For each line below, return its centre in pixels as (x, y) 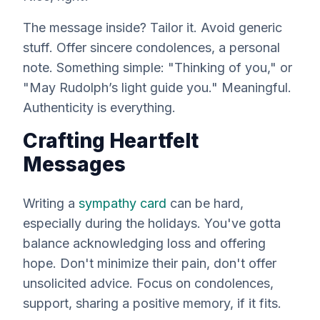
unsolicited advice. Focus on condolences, (148, 283)
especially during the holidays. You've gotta (152, 223)
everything (141, 107)
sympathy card (122, 203)
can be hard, (205, 203)
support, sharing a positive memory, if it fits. (152, 303)
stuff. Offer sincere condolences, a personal (151, 47)
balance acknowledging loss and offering (144, 243)
